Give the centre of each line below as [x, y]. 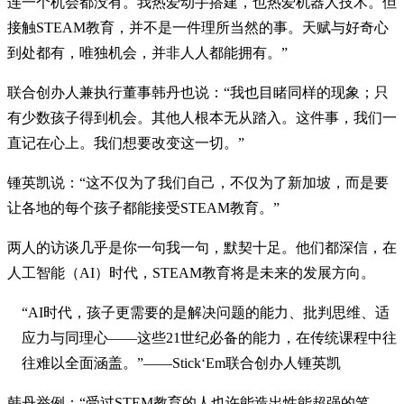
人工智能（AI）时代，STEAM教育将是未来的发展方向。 [191, 273]
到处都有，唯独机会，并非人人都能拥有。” [147, 53]
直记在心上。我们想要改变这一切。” [126, 143]
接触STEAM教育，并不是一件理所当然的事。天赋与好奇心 [198, 28]
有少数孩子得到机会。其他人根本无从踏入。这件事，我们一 [202, 118]
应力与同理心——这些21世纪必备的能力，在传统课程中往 [209, 338]
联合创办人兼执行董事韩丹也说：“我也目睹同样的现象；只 [198, 93]
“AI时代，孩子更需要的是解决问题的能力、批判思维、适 [206, 313]
